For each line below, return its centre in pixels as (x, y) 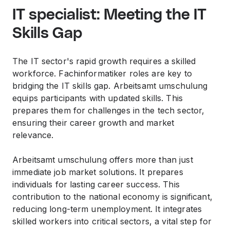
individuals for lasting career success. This (96, 184)
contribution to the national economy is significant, (112, 197)
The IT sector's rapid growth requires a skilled (104, 61)
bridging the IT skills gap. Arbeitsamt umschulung (110, 86)
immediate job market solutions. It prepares (98, 172)
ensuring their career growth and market (93, 123)
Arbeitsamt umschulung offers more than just (103, 160)
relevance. (33, 135)
